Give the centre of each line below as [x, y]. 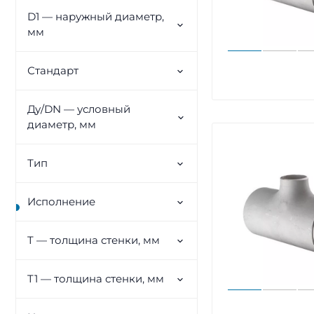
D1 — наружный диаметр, [96, 16]
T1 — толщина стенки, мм [96, 279]
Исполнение [61, 202]
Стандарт [53, 70]
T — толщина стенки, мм [94, 240]
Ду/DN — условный [79, 109]
